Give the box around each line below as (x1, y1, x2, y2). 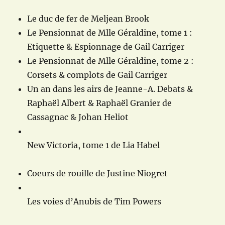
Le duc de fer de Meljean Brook (27, 14, 152, 24)
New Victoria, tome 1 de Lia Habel (27, 140, 160, 151)
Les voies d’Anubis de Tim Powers (27, 196, 162, 207)
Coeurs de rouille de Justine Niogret (27, 168, 168, 179)
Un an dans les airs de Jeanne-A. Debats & (27, 84, 193, 94)
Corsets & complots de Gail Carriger (27, 70, 168, 80)
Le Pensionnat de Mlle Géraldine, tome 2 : (27, 56, 194, 66)
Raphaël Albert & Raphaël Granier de (27, 98, 172, 108)
